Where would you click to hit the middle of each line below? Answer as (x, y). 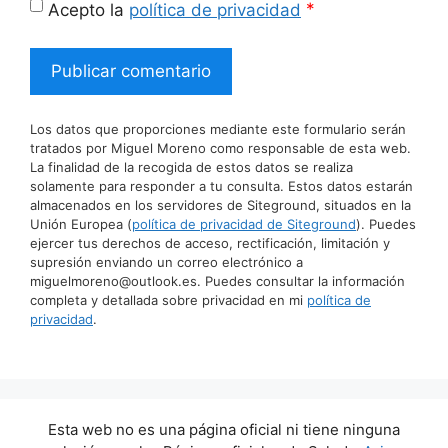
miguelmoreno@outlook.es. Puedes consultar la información (217, 281)
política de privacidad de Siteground (244, 224)
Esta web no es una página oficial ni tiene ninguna (224, 429)
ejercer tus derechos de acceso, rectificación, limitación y (210, 243)
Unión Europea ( (81, 224)
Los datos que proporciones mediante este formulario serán (218, 129)
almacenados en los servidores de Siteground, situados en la (220, 205)
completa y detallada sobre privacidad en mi (168, 300)
